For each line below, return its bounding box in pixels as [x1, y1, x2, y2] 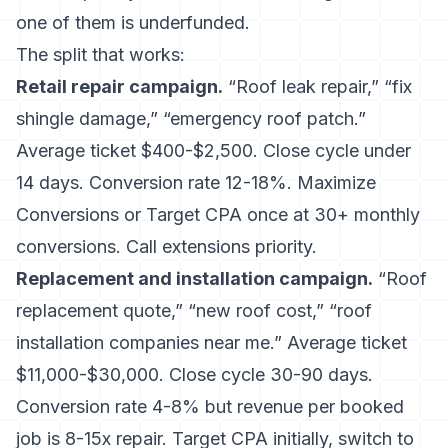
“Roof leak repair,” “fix [223, 76, 412, 97]
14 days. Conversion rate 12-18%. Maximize [16, 172, 376, 193]
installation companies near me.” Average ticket [16, 332, 407, 353]
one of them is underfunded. [16, 12, 250, 33]
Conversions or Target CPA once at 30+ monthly [16, 204, 420, 225]
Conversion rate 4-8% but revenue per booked [16, 396, 404, 417]
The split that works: [16, 44, 185, 65]
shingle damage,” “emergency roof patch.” [16, 108, 366, 129]
